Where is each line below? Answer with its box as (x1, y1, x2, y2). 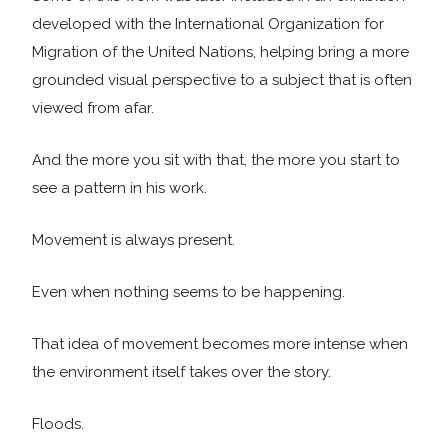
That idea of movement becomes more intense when (32, 335, 408, 353)
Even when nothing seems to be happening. (32, 283, 345, 301)
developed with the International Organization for (32, 15, 384, 33)
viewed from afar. (32, 99, 154, 117)
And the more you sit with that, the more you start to (32, 151, 400, 169)
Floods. (32, 415, 84, 433)
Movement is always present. (32, 231, 235, 249)
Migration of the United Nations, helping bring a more (32, 43, 409, 61)
